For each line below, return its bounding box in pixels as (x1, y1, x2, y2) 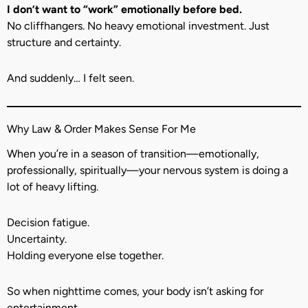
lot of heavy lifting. (7, 179, 98, 193)
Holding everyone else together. (7, 248, 164, 262)
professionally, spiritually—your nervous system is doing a (7, 163, 288, 177)
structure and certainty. (7, 36, 121, 49)
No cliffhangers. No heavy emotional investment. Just (7, 19, 269, 33)
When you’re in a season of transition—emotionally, (7, 146, 259, 160)
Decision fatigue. (7, 215, 89, 229)
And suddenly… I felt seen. (7, 71, 134, 85)
